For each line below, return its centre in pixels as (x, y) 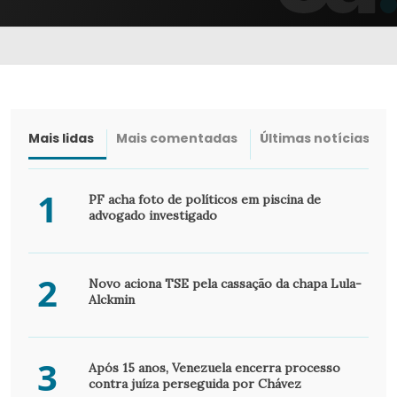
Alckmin (111, 299)
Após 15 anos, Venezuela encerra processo (214, 367)
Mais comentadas (177, 138)
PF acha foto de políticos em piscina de (204, 199)
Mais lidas (61, 138)
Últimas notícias (315, 138)
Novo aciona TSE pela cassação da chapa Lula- (225, 283)
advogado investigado (152, 215)
